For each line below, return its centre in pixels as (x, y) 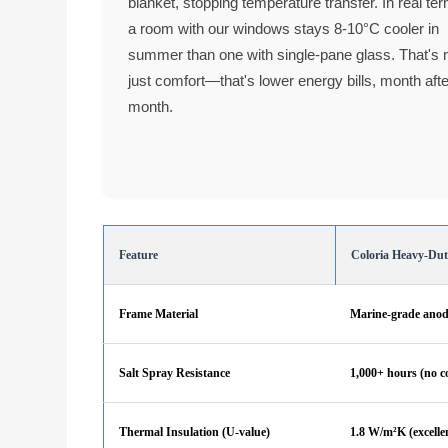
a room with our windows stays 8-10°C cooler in (284, 28)
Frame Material (159, 313)
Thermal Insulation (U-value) (195, 431)
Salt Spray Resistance (175, 372)
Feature (139, 254)
